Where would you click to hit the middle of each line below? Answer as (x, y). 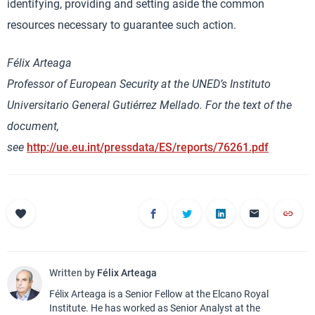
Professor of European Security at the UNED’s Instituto (139, 84)
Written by (73, 273)
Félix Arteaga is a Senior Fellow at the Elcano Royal (159, 294)
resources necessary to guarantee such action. (122, 25)
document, (33, 126)
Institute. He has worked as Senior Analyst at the (155, 308)
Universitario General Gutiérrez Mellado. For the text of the (149, 105)
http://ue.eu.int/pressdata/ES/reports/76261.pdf (148, 147)
